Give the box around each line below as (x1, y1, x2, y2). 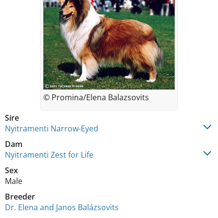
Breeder (5, 191, 35, 202)
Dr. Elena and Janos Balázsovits (5, 201, 119, 213)
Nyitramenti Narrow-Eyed (5, 123, 98, 134)
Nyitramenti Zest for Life (5, 149, 93, 160)
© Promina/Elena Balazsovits (43, 91, 149, 103)
